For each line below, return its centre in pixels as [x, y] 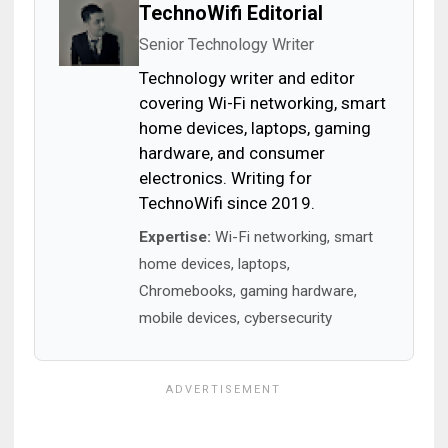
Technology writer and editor [246, 78]
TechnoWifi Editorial [230, 13]
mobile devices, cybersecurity [235, 318]
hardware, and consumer [231, 153]
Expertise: [174, 237]
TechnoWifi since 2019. [226, 203]
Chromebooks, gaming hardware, [247, 291]
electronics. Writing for [225, 178]
